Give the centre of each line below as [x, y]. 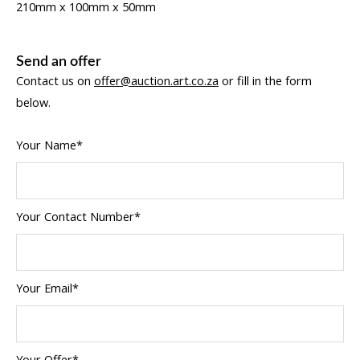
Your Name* [49, 144]
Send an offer [59, 62]
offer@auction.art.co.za [156, 81]
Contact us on [55, 81]
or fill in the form [265, 81]
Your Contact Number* [78, 216]
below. [33, 102]
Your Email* [47, 287]
